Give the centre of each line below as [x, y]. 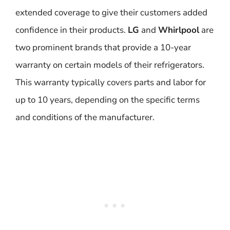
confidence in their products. [72, 30]
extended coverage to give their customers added [111, 13]
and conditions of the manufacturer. [85, 117]
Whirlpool [179, 30]
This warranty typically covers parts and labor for [111, 82]
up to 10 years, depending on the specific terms [108, 100]
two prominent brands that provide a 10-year [103, 47]
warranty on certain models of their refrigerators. [110, 65]
